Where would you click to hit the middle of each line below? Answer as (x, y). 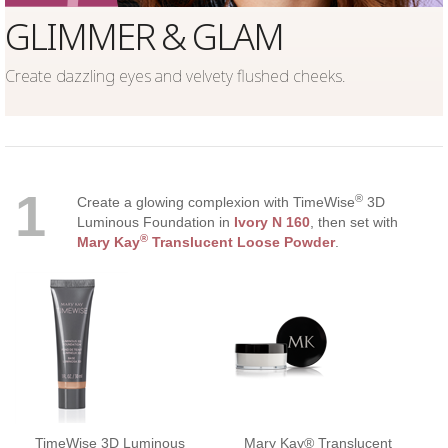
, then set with (353, 222)
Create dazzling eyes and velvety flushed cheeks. (175, 76)
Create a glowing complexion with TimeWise (215, 202)
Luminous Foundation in (155, 222)
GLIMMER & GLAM (144, 37)
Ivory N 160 (271, 222)
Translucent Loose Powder (241, 242)
